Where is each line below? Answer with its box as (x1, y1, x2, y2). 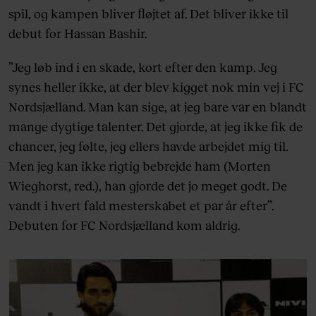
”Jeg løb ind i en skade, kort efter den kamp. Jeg (8, 59, 277, 75)
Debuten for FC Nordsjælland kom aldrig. (8, 217, 240, 233)
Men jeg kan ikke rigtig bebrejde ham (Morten (8, 157, 271, 174)
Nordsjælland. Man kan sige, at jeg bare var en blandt (8, 98, 307, 114)
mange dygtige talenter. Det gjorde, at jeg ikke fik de (8, 118, 303, 134)
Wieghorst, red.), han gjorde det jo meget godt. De (8, 177, 287, 193)
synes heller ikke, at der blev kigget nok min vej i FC (8, 78, 304, 95)
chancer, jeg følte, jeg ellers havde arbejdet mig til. (8, 138, 288, 154)
